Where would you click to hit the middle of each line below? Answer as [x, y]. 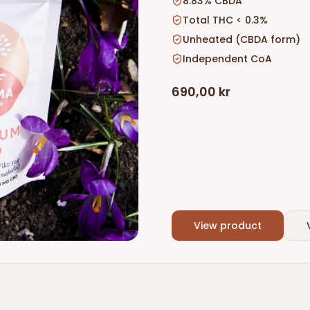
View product [228, 225]
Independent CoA [227, 59]
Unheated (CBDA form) [241, 39]
